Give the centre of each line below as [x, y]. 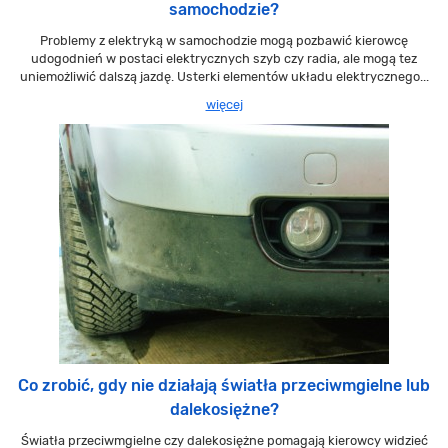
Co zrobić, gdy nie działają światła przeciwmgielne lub [224, 386]
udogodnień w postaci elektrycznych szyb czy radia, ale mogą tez [224, 59]
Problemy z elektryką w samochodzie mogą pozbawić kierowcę [224, 41]
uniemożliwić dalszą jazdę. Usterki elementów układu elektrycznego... [224, 77]
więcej [224, 105]
